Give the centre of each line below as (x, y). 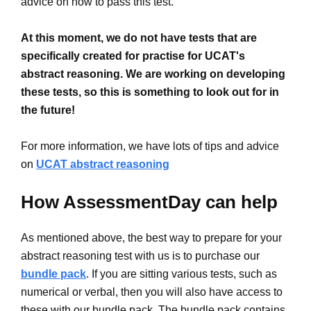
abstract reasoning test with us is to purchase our (140, 255)
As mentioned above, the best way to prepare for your (151, 237)
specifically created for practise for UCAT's (133, 56)
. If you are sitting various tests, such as (182, 274)
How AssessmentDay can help (149, 202)
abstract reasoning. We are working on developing (153, 74)
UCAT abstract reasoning (103, 164)
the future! (48, 110)
